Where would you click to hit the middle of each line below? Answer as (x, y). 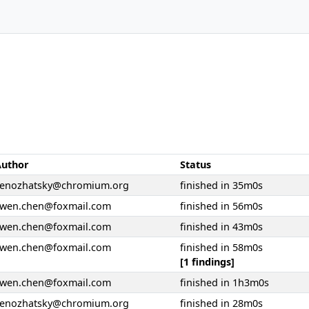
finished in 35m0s (221, 185)
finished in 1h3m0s (225, 282)
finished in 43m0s (221, 227)
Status (196, 165)
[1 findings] (207, 262)
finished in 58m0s (221, 247)
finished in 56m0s (221, 206)
